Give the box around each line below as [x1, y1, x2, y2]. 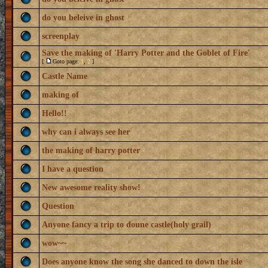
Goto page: [53, 58, 81, 65]
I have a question [42, 165, 103, 173]
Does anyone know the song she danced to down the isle [42, 257, 242, 266]
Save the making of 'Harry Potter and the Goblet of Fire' [42, 48, 250, 57]
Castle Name [42, 72, 87, 81]
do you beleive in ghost [42, 13, 124, 22]
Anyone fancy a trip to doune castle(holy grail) [42, 220, 211, 229]
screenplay [42, 32, 80, 41]
